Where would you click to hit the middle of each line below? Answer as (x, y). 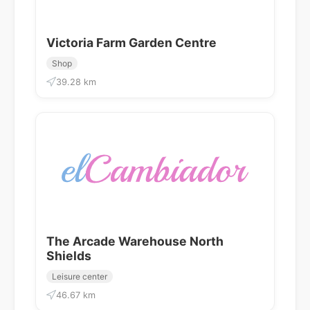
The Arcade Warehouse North (135, 241)
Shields (69, 255)
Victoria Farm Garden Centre (131, 42)
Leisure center (80, 276)
